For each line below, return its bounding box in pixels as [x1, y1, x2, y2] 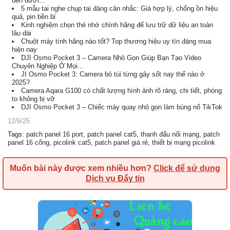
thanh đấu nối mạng [141, 130, 199, 138]
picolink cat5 [53, 139, 91, 146]
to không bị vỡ [12, 95, 55, 103]
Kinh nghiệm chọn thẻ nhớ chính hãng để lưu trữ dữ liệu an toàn [21, 21, 213, 29]
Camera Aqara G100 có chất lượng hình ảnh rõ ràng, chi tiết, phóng [21, 87, 222, 94]
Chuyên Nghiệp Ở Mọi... [12, 62, 84, 70]
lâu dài [12, 29, 31, 37]
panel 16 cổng [8, 139, 49, 146]
